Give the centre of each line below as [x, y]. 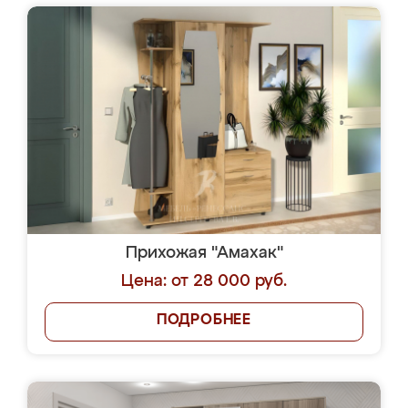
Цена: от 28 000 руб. [204, 281]
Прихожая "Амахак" [204, 253]
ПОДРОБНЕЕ [204, 321]
